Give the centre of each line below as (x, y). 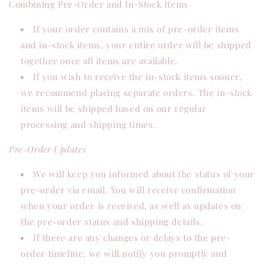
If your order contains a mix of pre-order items (136, 29)
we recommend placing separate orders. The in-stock (137, 93)
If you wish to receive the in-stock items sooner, (138, 77)
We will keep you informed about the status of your (144, 174)
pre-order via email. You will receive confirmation (129, 190)
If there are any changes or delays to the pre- (132, 237)
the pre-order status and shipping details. (112, 222)
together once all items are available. (99, 61)
